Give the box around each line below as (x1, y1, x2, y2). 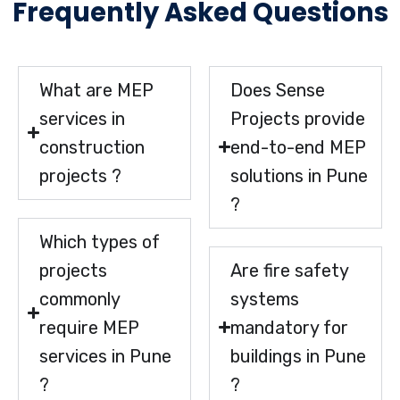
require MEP (39, 316, 140, 338)
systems (230, 287, 300, 310)
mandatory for (230, 316, 349, 338)
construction (39, 136, 146, 158)
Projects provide (230, 107, 366, 129)
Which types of (39, 230, 161, 253)
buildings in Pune (230, 345, 367, 367)
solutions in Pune (230, 164, 369, 187)
